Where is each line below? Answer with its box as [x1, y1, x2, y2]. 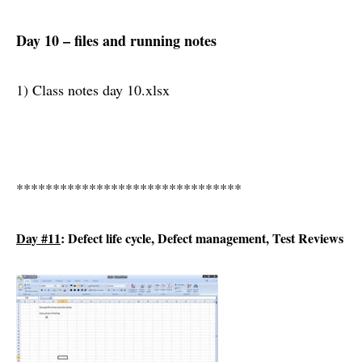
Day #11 [16, 229, 61, 248]
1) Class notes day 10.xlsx [16, 80, 170, 100]
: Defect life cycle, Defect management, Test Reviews [61, 229, 343, 248]
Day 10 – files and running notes [16, 30, 217, 52]
